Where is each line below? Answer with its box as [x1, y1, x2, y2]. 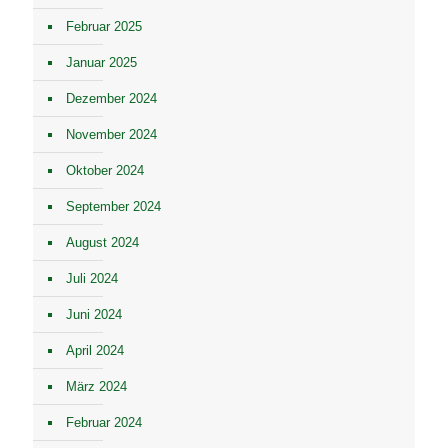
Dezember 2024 [66, 91, 157, 106]
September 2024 [66, 199, 161, 214]
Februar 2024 [66, 415, 142, 430]
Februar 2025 [66, 19, 142, 34]
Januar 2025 [66, 55, 137, 70]
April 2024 [66, 343, 124, 358]
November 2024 [66, 127, 157, 142]
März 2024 [66, 379, 127, 394]
